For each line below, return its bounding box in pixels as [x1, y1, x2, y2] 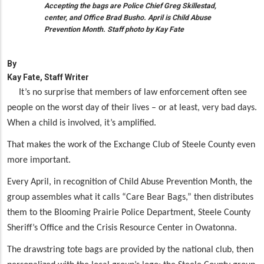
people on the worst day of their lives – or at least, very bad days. [7, 103, 257, 113]
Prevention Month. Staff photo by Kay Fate [44, 24, 184, 34]
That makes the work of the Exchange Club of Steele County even [7, 140, 255, 150]
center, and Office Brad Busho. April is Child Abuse [44, 12, 211, 22]
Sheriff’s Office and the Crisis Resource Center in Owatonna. [7, 223, 237, 233]
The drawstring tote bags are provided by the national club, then [7, 245, 253, 255]
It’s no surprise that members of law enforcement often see [19, 88, 247, 98]
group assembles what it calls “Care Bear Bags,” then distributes [7, 193, 253, 203]
